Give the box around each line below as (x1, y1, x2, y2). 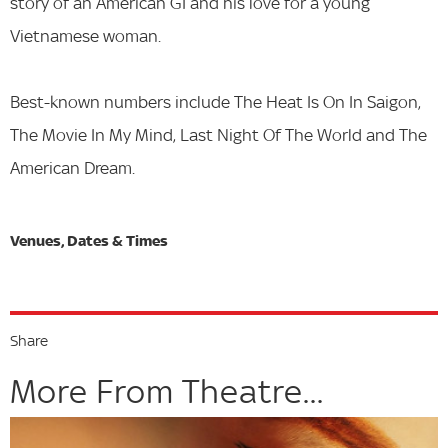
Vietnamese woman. (10, 25, 165, 47)
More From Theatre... (10, 372, 324, 411)
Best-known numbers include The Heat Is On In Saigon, (10, 91, 421, 113)
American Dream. (10, 157, 147, 179)
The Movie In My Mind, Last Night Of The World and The (10, 124, 427, 146)
